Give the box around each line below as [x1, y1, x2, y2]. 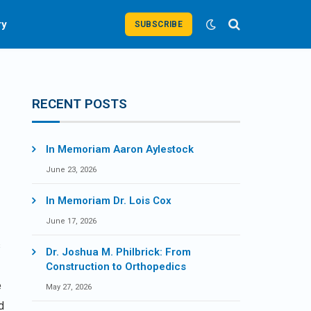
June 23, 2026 [46, 165, 96, 174]
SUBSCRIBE [134, 19, 183, 29]
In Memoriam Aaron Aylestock [46, 143, 194, 155]
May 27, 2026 [46, 283, 92, 292]
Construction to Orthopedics [46, 260, 186, 273]
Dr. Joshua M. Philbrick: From [46, 246, 191, 258]
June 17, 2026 [46, 217, 96, 226]
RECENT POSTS [32, 96, 127, 112]
